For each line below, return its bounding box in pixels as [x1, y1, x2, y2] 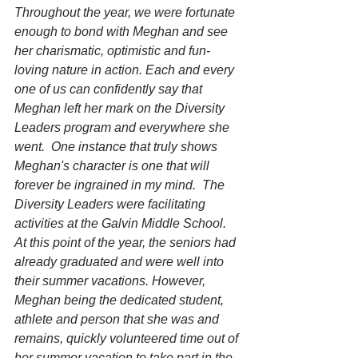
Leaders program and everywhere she [14, 121, 233, 135]
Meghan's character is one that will [14, 159, 213, 173]
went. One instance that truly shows [14, 140, 221, 154]
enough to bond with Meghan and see [14, 25, 231, 39]
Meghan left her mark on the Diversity [14, 101, 228, 116]
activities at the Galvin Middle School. [14, 217, 229, 231]
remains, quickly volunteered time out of [14, 332, 241, 346]
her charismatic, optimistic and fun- [14, 44, 210, 58]
